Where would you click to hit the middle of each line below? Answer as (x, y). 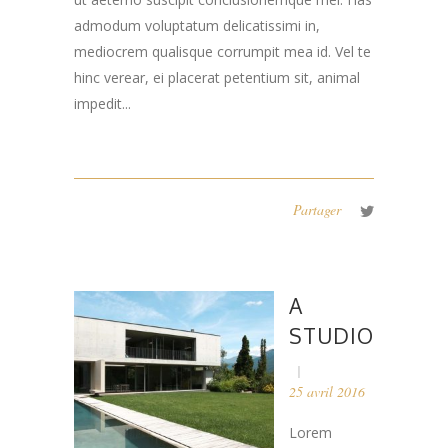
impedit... (102, 104)
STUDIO (331, 336)
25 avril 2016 (327, 392)
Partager (317, 210)
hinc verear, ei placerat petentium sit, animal (217, 78)
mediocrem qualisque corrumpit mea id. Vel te (222, 52)
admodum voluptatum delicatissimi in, (197, 26)
